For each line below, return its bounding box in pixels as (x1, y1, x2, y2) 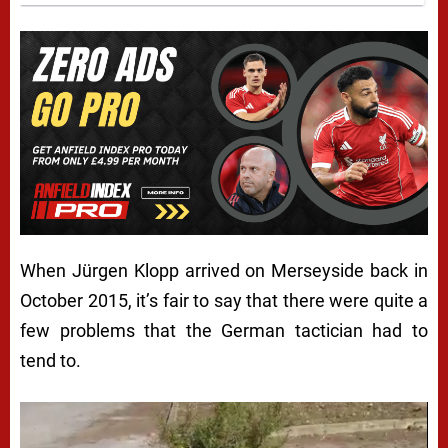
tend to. (20, 349, 81, 371)
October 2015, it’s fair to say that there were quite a (20, 289, 428, 311)
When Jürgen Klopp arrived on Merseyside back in (20, 259, 428, 281)
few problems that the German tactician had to (20, 319, 428, 341)
